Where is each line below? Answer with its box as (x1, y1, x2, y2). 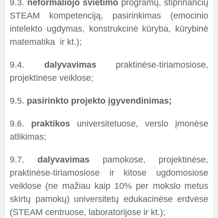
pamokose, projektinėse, (90, 155, 208, 164)
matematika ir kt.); (10, 37, 82, 47)
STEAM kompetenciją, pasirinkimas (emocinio (10, 11, 208, 20)
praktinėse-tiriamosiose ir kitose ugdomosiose (10, 168, 208, 178)
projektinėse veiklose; (10, 73, 93, 83)
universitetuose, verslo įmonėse (70, 119, 208, 128)
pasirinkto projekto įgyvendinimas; (27, 96, 172, 106)
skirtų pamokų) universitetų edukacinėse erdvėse (10, 194, 208, 204)
